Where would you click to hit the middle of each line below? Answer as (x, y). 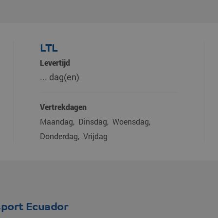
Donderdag (59, 136)
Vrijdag (95, 136)
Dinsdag (93, 121)
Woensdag (131, 121)
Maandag (56, 121)
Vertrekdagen (63, 107)
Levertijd (55, 63)
